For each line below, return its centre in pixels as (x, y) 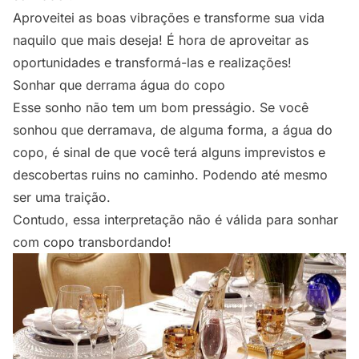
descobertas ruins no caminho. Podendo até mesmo (170, 175)
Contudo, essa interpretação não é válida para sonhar (175, 220)
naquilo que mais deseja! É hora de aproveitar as (161, 40)
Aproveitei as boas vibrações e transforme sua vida (169, 18)
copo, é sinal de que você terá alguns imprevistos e (169, 153)
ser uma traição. (62, 198)
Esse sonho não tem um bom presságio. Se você (161, 108)
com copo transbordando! (92, 242)
